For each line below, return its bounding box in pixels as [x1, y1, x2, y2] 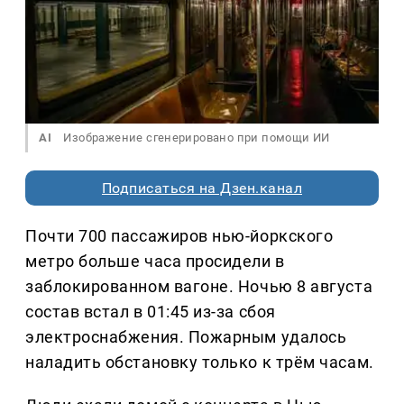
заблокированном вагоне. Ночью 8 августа [25, 277, 373, 297]
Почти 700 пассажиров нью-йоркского [25, 226, 334, 246]
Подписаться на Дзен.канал [102, 179, 302, 197]
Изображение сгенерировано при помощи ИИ [60, 131, 330, 145]
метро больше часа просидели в [25, 252, 285, 271]
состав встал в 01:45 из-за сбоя [25, 302, 276, 322]
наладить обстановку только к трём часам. [25, 353, 374, 372]
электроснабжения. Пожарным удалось [25, 327, 347, 347]
